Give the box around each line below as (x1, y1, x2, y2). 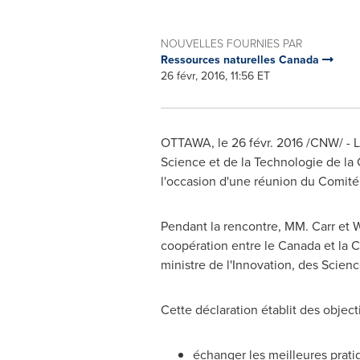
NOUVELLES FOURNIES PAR (160, 35, 302, 51)
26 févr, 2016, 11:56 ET (160, 67, 270, 84)
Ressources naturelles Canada (160, 51, 322, 67)
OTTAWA (160, 133, 211, 151)
